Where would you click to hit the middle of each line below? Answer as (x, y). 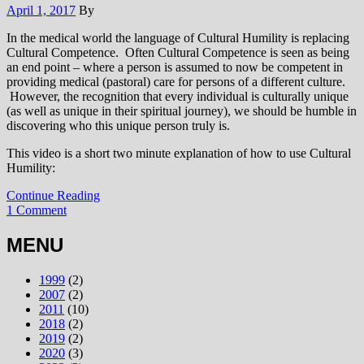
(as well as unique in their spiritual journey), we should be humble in (182, 111)
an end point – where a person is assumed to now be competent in (175, 67)
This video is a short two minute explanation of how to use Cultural (179, 154)
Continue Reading (53, 196)
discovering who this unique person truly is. (118, 126)
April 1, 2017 (41, 11)
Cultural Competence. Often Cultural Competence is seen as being (178, 53)
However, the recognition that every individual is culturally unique (178, 97)
